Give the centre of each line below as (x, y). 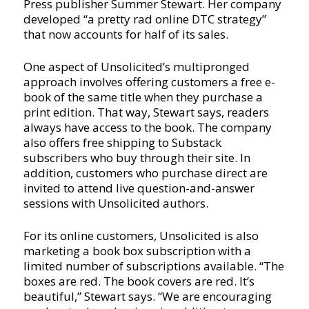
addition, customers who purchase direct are (145, 172)
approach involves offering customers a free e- (149, 81)
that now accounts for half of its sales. (126, 34)
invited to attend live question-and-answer (139, 188)
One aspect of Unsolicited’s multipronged (136, 66)
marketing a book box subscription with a (137, 250)
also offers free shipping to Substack (122, 142)
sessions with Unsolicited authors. (116, 203)
